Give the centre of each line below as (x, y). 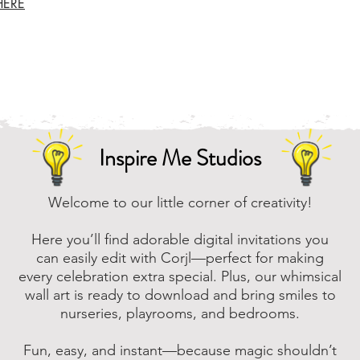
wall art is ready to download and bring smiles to (180, 295)
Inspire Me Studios (180, 159)
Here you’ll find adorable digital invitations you (180, 240)
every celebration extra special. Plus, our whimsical (180, 277)
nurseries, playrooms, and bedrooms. (180, 314)
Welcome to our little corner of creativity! (180, 203)
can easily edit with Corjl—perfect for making (180, 258)
